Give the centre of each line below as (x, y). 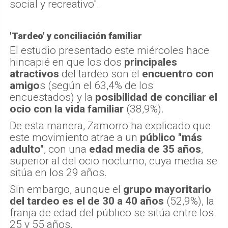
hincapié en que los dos (67, 62)
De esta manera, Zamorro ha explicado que (110, 126)
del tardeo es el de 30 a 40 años (87, 201)
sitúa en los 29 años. (58, 173)
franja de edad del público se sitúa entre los (112, 213)
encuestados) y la (52, 97)
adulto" (27, 149)
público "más (171, 138)
